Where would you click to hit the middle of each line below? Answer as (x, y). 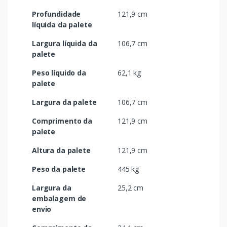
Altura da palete (61, 150)
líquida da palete (62, 24)
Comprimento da (62, 121)
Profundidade (56, 14)
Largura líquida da (65, 43)
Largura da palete (64, 102)
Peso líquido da (59, 72)
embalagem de (59, 198)
